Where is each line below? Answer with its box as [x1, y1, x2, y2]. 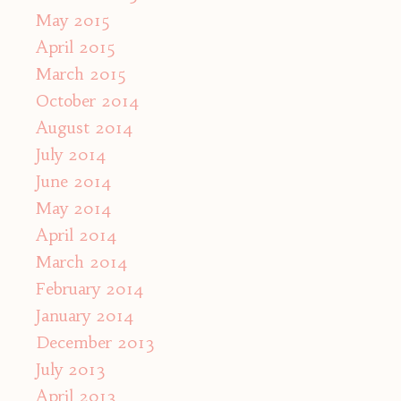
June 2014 [36, 171, 112, 192]
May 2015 [36, 10, 110, 31]
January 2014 [36, 305, 134, 327]
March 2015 [36, 64, 126, 85]
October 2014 [36, 90, 140, 112]
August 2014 [36, 117, 133, 139]
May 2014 [36, 198, 112, 219]
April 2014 [36, 225, 117, 246]
